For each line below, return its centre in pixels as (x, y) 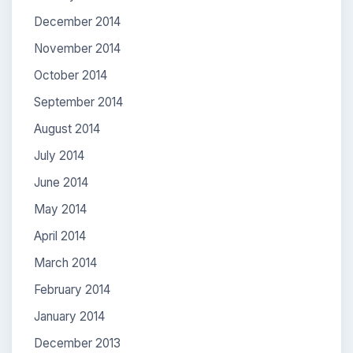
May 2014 (60, 209)
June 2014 (61, 182)
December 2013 (77, 343)
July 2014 (59, 155)
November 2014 (77, 48)
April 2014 (60, 236)
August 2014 (67, 128)
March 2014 (65, 262)
